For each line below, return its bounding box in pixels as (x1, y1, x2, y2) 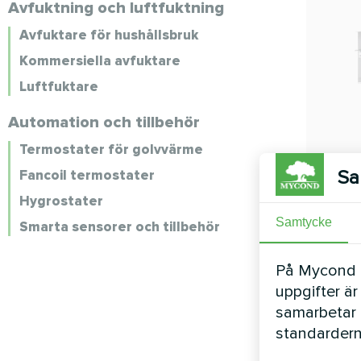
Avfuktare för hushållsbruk (19, 27, 198, 44)
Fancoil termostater (19, 167, 155, 184)
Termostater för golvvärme (19, 141, 203, 158)
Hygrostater (19, 193, 103, 210)
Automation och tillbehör (8, 113, 200, 132)
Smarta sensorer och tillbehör (19, 218, 220, 235)
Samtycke (276, 214, 332, 229)
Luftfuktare (19, 78, 98, 95)
